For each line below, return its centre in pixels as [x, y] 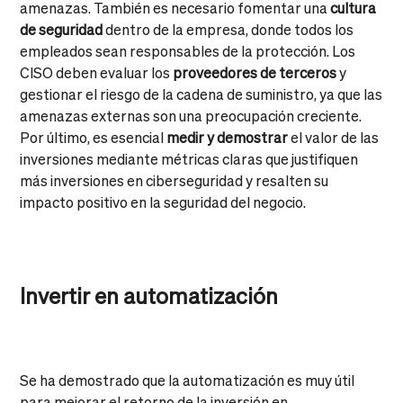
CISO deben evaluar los [97, 72]
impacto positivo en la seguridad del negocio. [163, 201]
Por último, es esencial [94, 137]
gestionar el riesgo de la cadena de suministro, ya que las [201, 94]
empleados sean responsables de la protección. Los [188, 50]
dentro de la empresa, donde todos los [228, 29]
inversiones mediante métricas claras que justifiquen [189, 158]
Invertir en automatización [149, 295]
